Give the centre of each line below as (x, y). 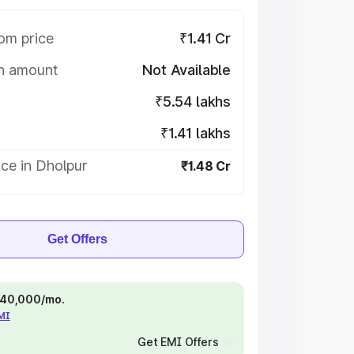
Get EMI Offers (178, 342)
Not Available (186, 70)
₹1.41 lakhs (195, 133)
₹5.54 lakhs (192, 102)
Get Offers (77, 239)
